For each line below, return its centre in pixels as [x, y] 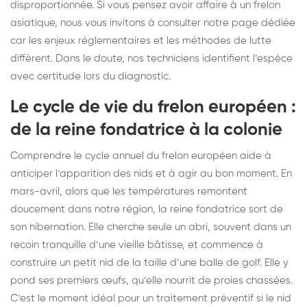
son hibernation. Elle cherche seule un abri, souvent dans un [151, 227]
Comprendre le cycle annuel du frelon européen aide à [141, 156]
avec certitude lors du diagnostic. [90, 76]
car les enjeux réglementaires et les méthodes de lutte [141, 40]
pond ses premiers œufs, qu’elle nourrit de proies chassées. [151, 280]
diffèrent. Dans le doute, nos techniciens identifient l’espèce [151, 58]
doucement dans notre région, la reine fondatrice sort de [147, 209]
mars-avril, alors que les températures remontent [129, 191]
